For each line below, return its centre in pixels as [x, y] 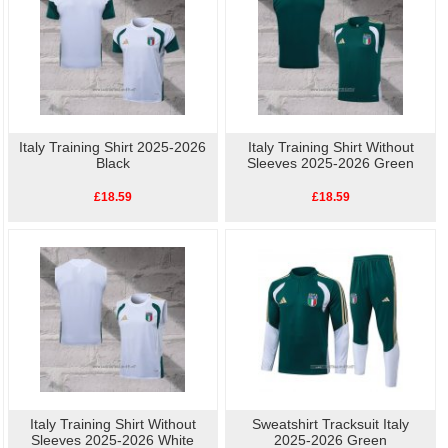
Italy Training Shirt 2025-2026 [113, 146]
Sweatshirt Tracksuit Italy [331, 423]
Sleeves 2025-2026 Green [331, 162]
